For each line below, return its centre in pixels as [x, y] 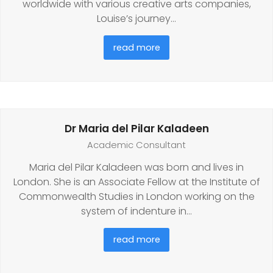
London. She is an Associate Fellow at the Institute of [136, 182]
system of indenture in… [136, 211]
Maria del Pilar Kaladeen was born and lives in [136, 167]
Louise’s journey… [136, 18]
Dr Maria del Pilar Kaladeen [136, 128]
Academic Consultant [136, 145]
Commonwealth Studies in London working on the [136, 196]
